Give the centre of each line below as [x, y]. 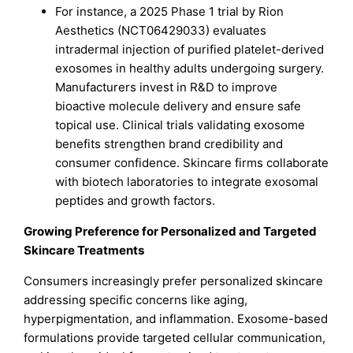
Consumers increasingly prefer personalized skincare [174, 281]
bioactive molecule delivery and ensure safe [178, 106]
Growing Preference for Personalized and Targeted [171, 231]
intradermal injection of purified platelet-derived [190, 49]
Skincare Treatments [84, 250]
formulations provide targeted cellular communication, [175, 337]
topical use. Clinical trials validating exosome [180, 124]
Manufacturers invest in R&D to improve [167, 87]
